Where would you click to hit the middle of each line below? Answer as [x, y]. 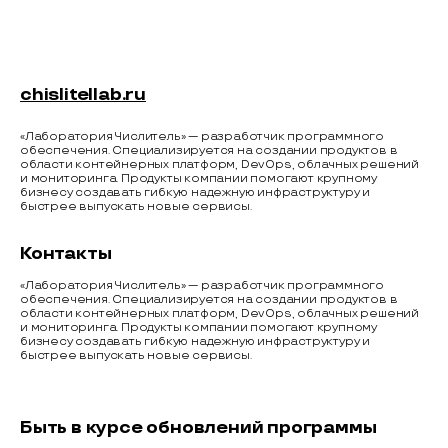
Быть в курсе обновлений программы [198, 428]
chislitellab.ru [83, 95]
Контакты [66, 254]
